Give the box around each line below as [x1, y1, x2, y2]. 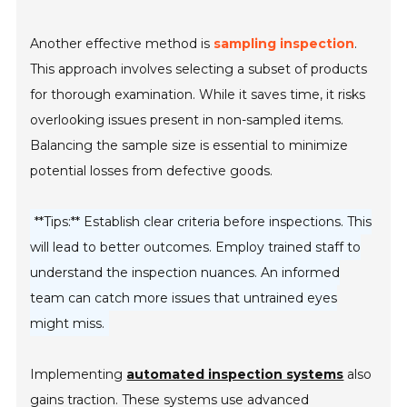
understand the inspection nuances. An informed [30, 264, 341, 282]
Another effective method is [30, 35, 214, 53]
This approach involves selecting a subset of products [30, 61, 368, 78]
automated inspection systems [126, 366, 344, 383]
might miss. [30, 315, 105, 333]
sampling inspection [213, 35, 355, 53]
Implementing [30, 366, 127, 383]
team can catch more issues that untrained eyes [30, 290, 338, 307]
